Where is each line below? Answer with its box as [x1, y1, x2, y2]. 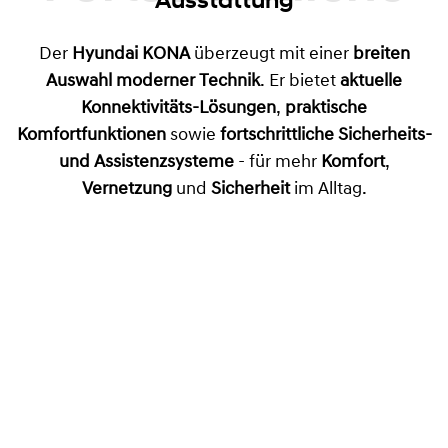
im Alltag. [289, 179, 367, 199]
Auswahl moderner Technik [46, 71, 260, 91]
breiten [352, 44, 410, 64]
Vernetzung [81, 179, 172, 199]
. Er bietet [260, 71, 340, 91]
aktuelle [340, 71, 402, 91]
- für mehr [233, 152, 321, 172]
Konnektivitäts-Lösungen [81, 98, 276, 118]
